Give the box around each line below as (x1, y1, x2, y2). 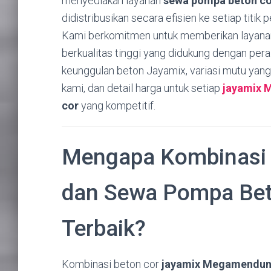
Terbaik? (62, 215, 146, 241)
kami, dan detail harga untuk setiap (62, 81, 223, 94)
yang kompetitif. (79, 99, 155, 112)
